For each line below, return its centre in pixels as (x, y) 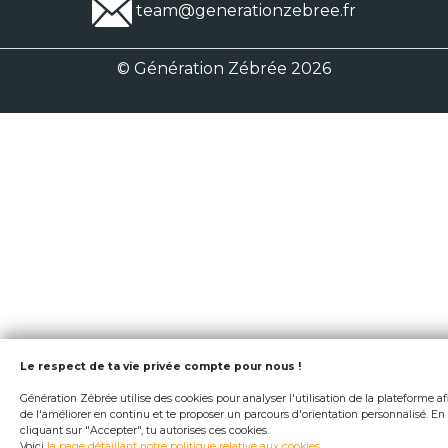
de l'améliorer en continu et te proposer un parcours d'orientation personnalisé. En (232, 414)
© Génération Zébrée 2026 (224, 68)
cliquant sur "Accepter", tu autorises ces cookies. (144, 430)
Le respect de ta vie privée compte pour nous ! (160, 366)
